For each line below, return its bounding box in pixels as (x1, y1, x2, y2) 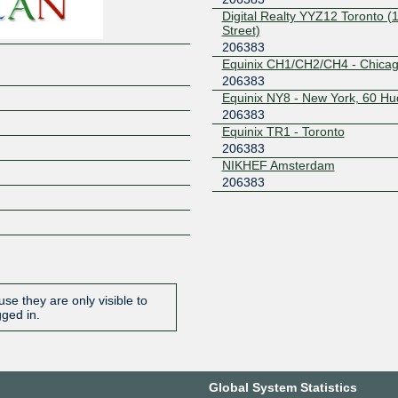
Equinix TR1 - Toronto (221, 123, 345, 139)
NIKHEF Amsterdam (221, 157, 335, 172)
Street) (221, 22, 260, 37)
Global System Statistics (208, 379, 357, 394)
